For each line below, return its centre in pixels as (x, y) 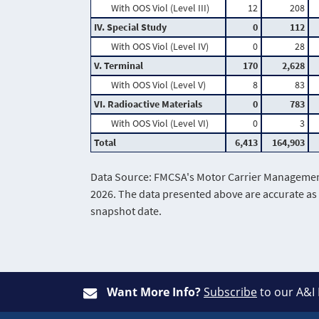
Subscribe (230, 292)
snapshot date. (126, 211)
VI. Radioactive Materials (148, 104)
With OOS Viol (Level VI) (159, 124)
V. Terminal (118, 66)
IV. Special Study (130, 27)
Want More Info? (154, 292)
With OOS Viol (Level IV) (159, 47)
